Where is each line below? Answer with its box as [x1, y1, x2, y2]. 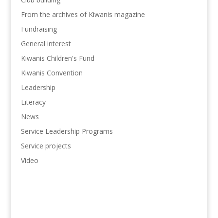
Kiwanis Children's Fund [20, 54, 94, 63]
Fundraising [20, 24, 57, 34]
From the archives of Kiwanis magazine [20, 10, 145, 19]
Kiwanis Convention [20, 68, 83, 78]
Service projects [20, 141, 71, 151]
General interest [20, 39, 71, 49]
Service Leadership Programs [20, 127, 113, 136]
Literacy [20, 97, 46, 107]
